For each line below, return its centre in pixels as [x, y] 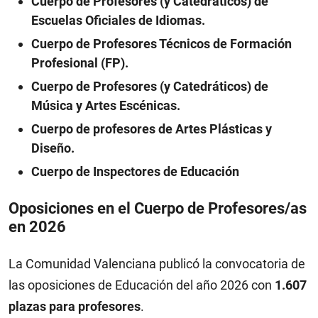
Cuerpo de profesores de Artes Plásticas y [152, 129]
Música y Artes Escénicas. [106, 105]
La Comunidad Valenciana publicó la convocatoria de [157, 264]
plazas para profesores [75, 306]
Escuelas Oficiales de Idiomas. [118, 20]
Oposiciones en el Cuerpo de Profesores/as [158, 208]
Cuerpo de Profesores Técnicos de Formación [161, 44]
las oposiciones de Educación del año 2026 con [142, 285]
